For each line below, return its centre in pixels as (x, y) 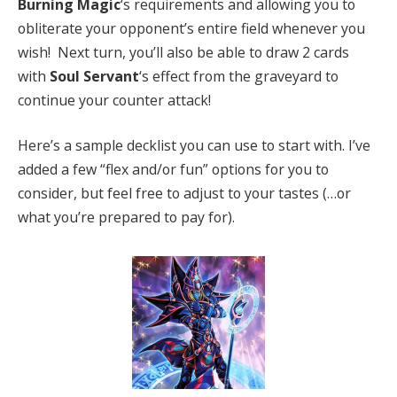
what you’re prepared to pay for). (126, 218)
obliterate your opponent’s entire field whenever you (191, 28)
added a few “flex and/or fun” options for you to (173, 170)
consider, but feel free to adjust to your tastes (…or (184, 194)
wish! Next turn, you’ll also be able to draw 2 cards (183, 52)
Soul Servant (94, 76)
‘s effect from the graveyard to (239, 76)
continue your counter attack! (114, 100)
